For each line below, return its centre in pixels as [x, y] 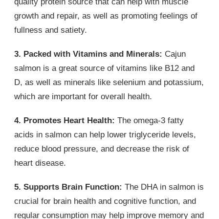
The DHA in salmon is [163, 187]
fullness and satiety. [51, 30]
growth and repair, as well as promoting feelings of [106, 16]
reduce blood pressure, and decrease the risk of [102, 149]
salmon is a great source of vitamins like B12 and [104, 68]
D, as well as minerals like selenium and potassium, [109, 82]
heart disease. [40, 163]
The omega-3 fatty [149, 120]
